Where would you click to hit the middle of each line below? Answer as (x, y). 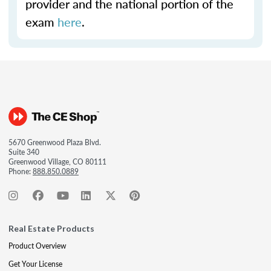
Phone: (21, 171)
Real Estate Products (51, 228)
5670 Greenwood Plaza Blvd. (55, 142)
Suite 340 (24, 152)
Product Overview (37, 246)
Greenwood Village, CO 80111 (57, 162)
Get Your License (35, 264)
